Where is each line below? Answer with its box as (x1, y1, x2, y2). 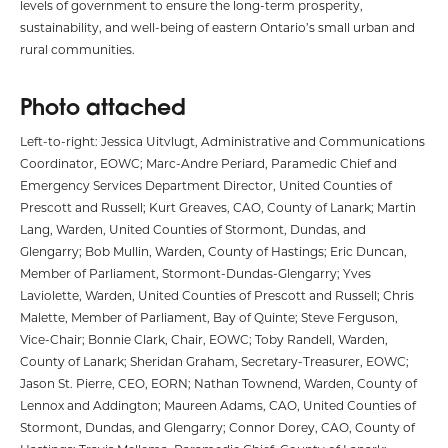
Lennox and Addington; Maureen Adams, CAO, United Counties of (20, 397, 416, 414)
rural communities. (20, 41, 135, 58)
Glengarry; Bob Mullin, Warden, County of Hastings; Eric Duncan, (20, 243, 407, 260)
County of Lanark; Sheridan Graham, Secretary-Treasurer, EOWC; (20, 353, 409, 370)
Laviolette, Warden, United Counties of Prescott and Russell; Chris (20, 287, 414, 304)
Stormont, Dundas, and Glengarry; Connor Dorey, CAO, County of (20, 419, 415, 436)
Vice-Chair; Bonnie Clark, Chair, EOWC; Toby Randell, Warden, (20, 331, 388, 348)
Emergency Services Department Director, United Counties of (20, 177, 392, 194)
